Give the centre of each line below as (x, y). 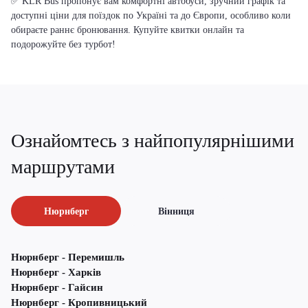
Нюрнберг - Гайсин (57, 288)
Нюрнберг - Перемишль (68, 257)
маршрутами (63, 167)
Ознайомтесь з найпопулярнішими (153, 141)
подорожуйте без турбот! (63, 44)
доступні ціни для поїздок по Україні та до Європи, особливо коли (151, 15)
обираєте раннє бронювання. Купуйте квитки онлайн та (128, 30)
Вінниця (176, 211)
